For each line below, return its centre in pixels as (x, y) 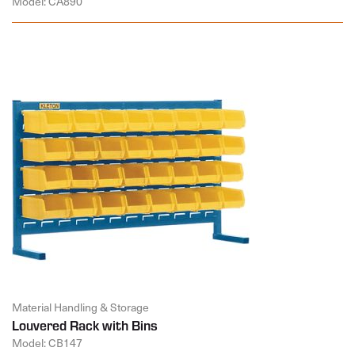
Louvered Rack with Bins (85, 324)
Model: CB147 (47, 342)
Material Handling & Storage (80, 307)
